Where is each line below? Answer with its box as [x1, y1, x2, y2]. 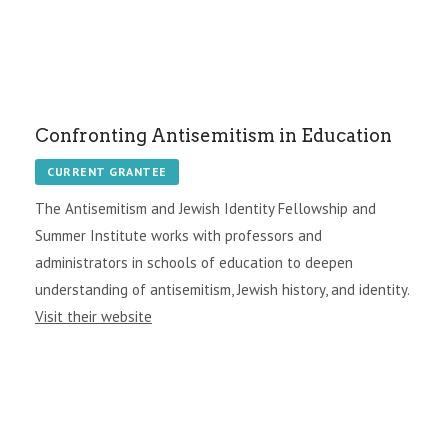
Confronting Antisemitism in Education [35, 124, 392, 146]
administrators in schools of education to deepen [35, 252, 353, 272]
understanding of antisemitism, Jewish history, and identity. [35, 279, 410, 299]
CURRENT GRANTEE [47, 163, 167, 179]
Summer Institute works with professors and [35, 225, 322, 245]
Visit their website [35, 306, 152, 326]
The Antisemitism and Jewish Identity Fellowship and [35, 198, 376, 218]
